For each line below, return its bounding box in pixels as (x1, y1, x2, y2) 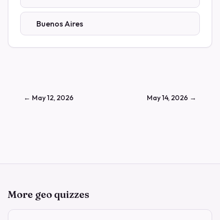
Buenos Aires (36, 19, 83, 28)
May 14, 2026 (147, 93, 188, 102)
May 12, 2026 (32, 93, 74, 102)
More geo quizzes (8, 188, 89, 200)
